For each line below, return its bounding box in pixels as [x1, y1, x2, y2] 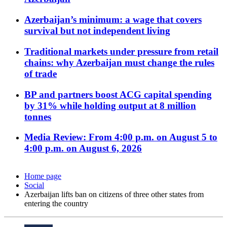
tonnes [24, 111, 51, 122]
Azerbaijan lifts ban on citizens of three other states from [24, 190, 204, 199]
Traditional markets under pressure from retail [24, 46, 218, 57]
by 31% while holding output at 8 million [24, 100, 196, 111]
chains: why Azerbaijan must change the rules [24, 57, 214, 68]
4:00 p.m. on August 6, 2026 [24, 143, 142, 154]
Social [24, 181, 44, 190]
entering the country [24, 199, 88, 208]
